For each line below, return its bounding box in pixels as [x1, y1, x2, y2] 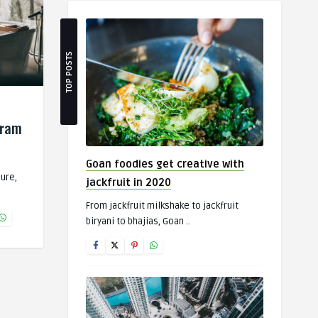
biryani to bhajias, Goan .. [86, 216, 190, 227]
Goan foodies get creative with [86, 158, 244, 170]
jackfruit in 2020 [86, 176, 171, 189]
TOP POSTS [64, 50, 75, 93]
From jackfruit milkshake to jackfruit [86, 200, 238, 212]
